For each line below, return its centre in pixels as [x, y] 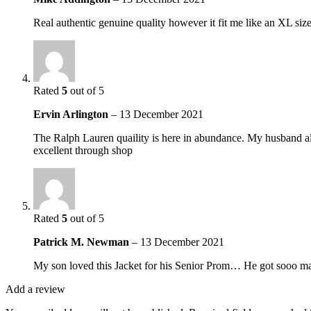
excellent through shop [83, 151]
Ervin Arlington [72, 115]
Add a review [35, 289]
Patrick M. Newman [83, 242]
